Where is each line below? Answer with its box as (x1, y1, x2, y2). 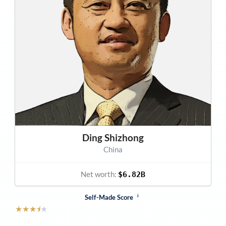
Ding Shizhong (82, 131, 144, 143)
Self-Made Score (85, 193, 135, 202)
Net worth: (81, 169, 118, 179)
